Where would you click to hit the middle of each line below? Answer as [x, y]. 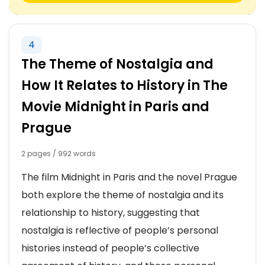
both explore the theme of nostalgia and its [122, 195]
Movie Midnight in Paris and [115, 107]
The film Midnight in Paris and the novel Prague [129, 177]
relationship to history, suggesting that [111, 213]
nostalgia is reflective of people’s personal [120, 230]
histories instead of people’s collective [110, 248]
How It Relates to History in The [125, 85]
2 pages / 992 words [59, 153]
